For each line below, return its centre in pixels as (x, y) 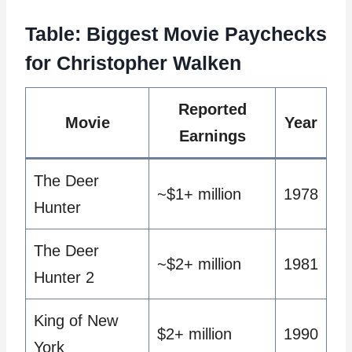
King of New (76, 321)
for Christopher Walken (133, 62)
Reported (212, 110)
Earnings (212, 136)
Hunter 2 (64, 278)
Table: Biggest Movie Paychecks (176, 33)
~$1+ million (199, 194)
